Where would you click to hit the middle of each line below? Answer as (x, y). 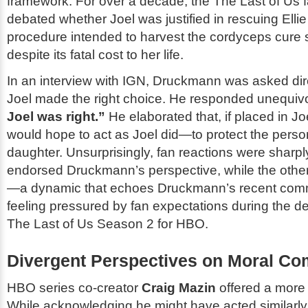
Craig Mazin (179, 287)
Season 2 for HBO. (151, 223)
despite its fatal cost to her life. (95, 54)
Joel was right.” (56, 116)
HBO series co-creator (74, 287)
